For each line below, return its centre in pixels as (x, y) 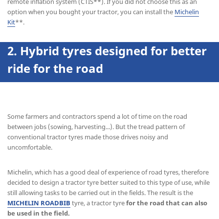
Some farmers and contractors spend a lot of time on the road (97, 116)
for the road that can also (166, 203)
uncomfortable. (30, 147)
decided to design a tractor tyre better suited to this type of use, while (109, 182)
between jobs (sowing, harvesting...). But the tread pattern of (96, 126)
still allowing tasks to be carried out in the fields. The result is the (100, 192)
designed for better (149, 50)
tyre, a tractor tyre (98, 203)
